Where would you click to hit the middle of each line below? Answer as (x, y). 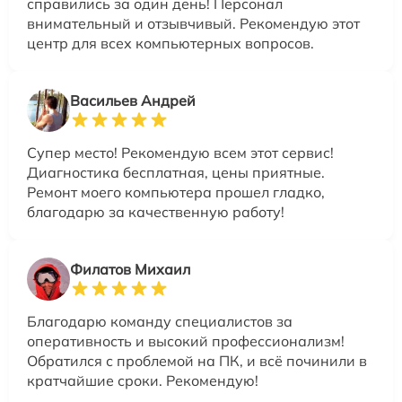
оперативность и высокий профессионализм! (186, 341)
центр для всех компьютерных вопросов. (170, 43)
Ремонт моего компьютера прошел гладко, (176, 192)
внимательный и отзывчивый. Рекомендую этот (193, 23)
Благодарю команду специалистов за (160, 321)
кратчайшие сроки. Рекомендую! (143, 380)
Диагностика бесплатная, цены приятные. (176, 172)
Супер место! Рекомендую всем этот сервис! (180, 152)
